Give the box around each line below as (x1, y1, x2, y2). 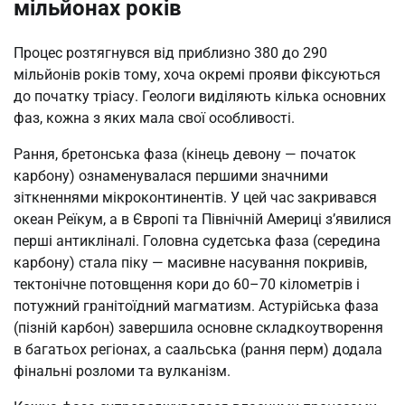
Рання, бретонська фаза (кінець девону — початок (14, 146, 356, 164)
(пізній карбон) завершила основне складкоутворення (14, 319, 383, 337)
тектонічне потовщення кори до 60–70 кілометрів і (14, 276, 360, 294)
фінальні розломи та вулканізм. (14, 363, 231, 381)
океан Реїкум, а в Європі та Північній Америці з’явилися (14, 211, 391, 229)
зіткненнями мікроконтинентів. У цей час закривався (14, 189, 377, 207)
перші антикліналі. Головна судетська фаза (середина (14, 232, 381, 250)
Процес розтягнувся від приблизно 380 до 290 (14, 44, 327, 62)
